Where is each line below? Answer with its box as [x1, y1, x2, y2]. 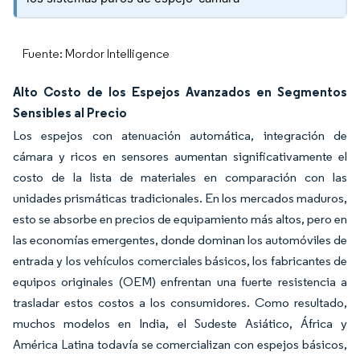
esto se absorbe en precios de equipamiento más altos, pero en [13, 211, 347, 227]
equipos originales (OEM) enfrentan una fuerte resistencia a [13, 274, 347, 289]
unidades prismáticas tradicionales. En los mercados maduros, [13, 190, 347, 206]
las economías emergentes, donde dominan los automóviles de [13, 232, 347, 247]
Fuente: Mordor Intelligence [22, 46, 170, 61]
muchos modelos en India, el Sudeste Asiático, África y [13, 316, 347, 331]
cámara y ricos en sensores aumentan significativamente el [13, 149, 347, 164]
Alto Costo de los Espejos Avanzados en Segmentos [13, 84, 347, 100]
